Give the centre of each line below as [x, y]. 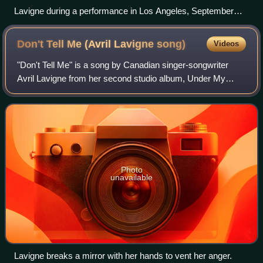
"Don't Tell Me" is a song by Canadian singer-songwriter [123, 65]
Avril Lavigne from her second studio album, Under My [122, 79]
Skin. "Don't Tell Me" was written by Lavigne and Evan [120, 92]
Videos [226, 44]
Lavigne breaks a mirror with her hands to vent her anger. [123, 256]
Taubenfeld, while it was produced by [87, 106]
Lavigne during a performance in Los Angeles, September [124, 11]
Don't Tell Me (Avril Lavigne [87, 44]
